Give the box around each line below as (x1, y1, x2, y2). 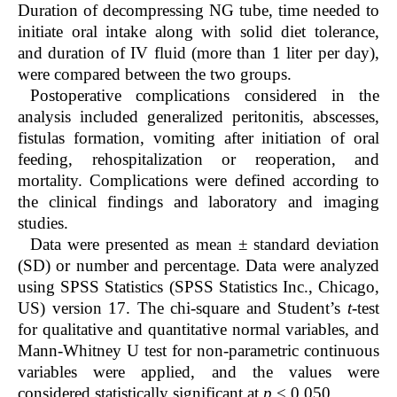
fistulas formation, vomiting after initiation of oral (18, 128, 379, 148)
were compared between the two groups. (18, 65, 292, 84)
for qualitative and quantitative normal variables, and (18, 320, 379, 339)
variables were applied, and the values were (18, 362, 379, 382)
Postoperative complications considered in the (30, 86, 379, 105)
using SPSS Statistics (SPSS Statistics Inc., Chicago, (18, 277, 379, 297)
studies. (18, 214, 68, 233)
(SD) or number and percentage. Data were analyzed (18, 256, 379, 276)
